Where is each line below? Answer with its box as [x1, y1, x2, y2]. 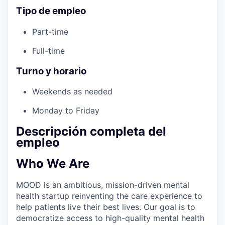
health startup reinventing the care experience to [16, 191, 202, 201]
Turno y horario [16, 65, 86, 77]
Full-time [32, 45, 65, 56]
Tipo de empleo [16, 5, 86, 17]
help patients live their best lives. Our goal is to [16, 202, 195, 212]
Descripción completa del [16, 124, 166, 139]
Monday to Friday [32, 105, 99, 116]
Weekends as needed [32, 86, 113, 97]
